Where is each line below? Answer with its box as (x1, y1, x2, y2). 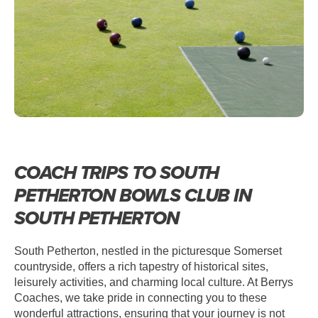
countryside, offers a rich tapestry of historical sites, (14, 261, 268, 273)
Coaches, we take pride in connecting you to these (14, 292, 267, 305)
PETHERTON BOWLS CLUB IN (14, 182, 252, 209)
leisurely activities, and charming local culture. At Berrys (14, 276, 293, 289)
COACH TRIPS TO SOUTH (14, 159, 219, 187)
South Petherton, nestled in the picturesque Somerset (14, 245, 282, 258)
